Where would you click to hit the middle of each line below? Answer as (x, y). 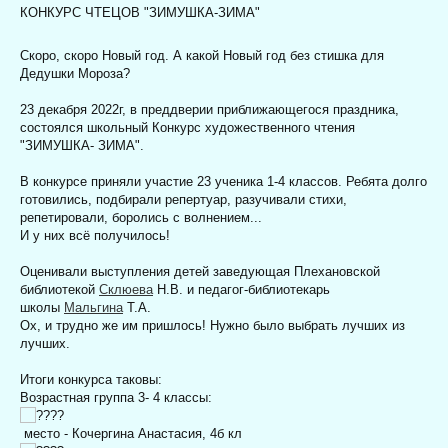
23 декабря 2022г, (73, 109)
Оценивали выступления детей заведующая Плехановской (200, 271)
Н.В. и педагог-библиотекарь (241, 289)
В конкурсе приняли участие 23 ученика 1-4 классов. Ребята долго (223, 181)
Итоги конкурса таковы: (91, 379)
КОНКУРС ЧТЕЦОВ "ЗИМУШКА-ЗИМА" (140, 12)
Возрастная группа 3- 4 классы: (116, 397)
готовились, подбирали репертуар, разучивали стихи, (183, 199)
